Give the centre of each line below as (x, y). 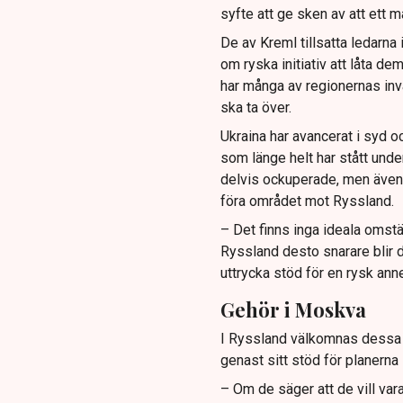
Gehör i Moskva (293, 309)
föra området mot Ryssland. (307, 201)
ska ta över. (255, 107)
